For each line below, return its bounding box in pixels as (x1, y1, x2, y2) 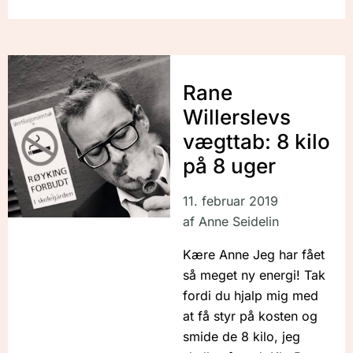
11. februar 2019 (182, 193, 278, 210)
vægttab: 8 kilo (182, 129, 330, 154)
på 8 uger (182, 154, 276, 179)
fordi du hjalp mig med (182, 288, 318, 304)
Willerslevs (182, 105, 291, 130)
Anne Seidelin (194, 214, 279, 230)
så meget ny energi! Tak (182, 267, 325, 284)
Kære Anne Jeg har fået (182, 247, 325, 263)
